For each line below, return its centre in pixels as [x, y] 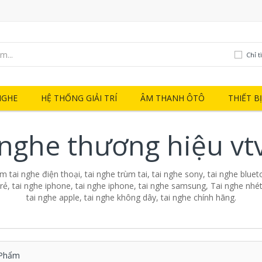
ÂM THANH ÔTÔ [173, 98]
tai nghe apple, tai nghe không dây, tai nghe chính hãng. [131, 197]
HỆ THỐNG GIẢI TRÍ [79, 98]
